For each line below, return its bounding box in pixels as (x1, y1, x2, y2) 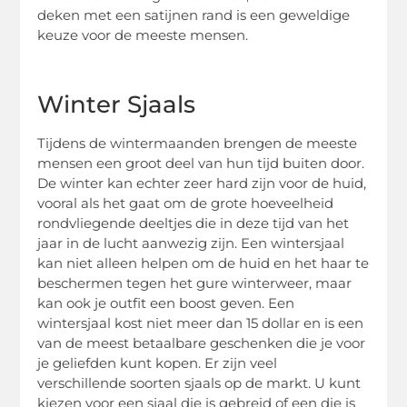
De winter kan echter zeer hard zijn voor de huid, (37, 174, 367, 193)
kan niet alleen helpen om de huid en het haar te (37, 254, 370, 273)
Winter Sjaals (37, 90, 196, 120)
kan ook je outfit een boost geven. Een (37, 294, 295, 313)
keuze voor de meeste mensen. (37, 25, 249, 44)
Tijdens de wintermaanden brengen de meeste (37, 134, 358, 153)
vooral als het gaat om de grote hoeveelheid (37, 194, 334, 213)
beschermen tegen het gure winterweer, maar (37, 274, 352, 293)
